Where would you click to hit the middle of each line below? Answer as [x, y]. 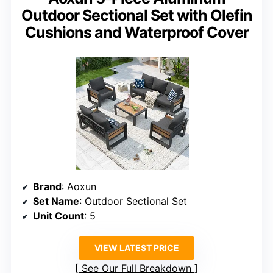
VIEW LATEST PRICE [136, 247]
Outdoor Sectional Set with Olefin [136, 15]
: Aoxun [79, 186]
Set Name [56, 201]
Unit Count [58, 215]
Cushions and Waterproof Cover [136, 32]
